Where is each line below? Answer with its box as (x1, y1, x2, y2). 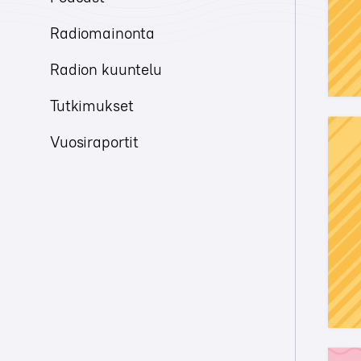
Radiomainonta (50, 23, 156, 43)
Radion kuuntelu (50, 60, 162, 79)
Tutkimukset (50, 96, 134, 115)
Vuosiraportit (50, 132, 139, 151)
